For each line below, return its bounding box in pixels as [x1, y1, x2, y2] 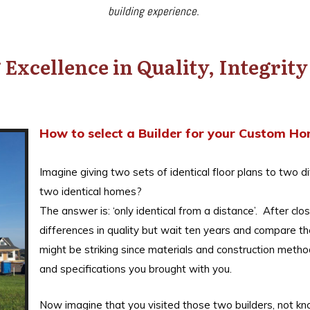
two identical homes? [39, 185, 147, 199]
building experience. [108, 3, 199, 19]
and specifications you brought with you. [39, 262, 232, 276]
